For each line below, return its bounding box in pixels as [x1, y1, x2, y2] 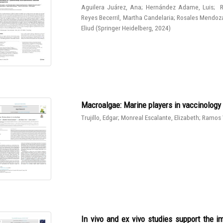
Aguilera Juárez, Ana [81, 3, 142, 11]
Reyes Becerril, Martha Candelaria [81, 13, 174, 22]
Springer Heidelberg [98, 24, 152, 32]
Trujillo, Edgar [81, 113, 118, 121]
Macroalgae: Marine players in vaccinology [81, 100, 222, 110]
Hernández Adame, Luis [145, 3, 214, 11]
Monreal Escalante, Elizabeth [121, 113, 200, 121]
